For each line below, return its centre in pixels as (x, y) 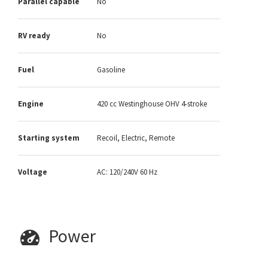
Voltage (33, 172)
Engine (31, 104)
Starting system (49, 138)
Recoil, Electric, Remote (136, 138)
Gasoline (111, 70)
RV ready (34, 36)
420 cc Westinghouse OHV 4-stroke (152, 104)
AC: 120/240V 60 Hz (127, 172)
